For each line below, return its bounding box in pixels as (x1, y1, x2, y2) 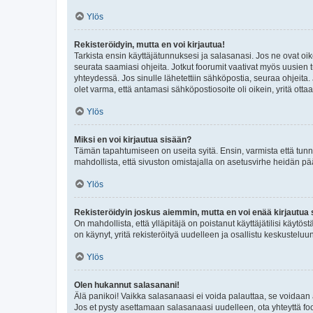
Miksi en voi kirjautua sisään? (74, 134, 191, 145)
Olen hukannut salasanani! (74, 279, 180, 290)
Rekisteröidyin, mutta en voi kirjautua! (74, 39, 225, 50)
